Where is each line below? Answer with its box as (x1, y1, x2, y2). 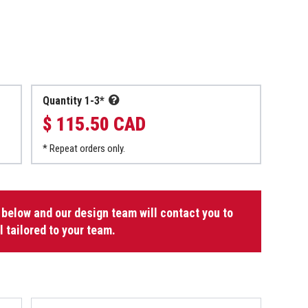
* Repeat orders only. (43, 142, 126, 155)
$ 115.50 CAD (43, 113, 146, 135)
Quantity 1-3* (43, 93, 105, 107)
